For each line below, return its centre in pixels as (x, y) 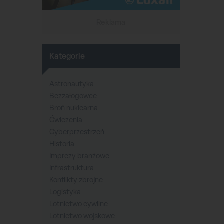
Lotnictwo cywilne (78, 204)
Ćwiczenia (66, 120)
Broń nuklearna (73, 108)
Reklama (111, 22)
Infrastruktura (71, 168)
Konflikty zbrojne (76, 180)
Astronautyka (71, 84)
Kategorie (67, 56)
